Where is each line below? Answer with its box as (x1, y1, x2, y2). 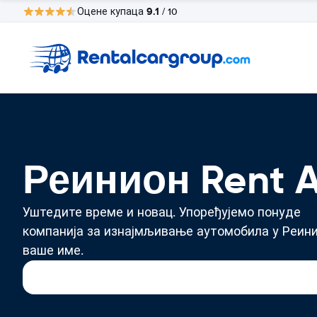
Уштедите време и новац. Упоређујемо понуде (23, 204, 301, 220)
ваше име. (23, 243, 83, 258)
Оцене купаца (77, 5, 146, 18)
